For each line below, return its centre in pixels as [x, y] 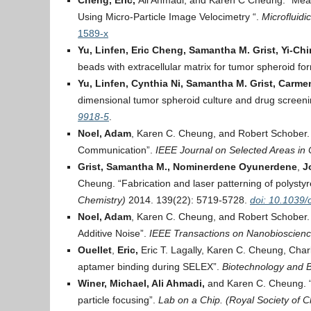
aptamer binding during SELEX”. [150, 267]
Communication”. [117, 150]
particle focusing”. [118, 300]
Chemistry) [103, 200]
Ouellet [95, 250]
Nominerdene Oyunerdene [235, 167]
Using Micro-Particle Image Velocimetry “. [170, 17]
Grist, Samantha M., [124, 167]
